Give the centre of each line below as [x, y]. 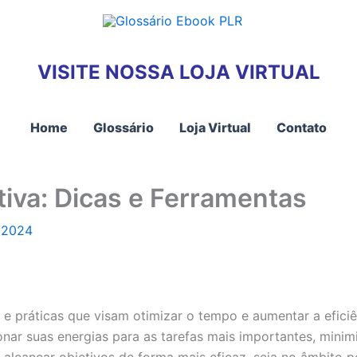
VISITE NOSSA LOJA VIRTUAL [178, 72]
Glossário [124, 127]
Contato [302, 127]
